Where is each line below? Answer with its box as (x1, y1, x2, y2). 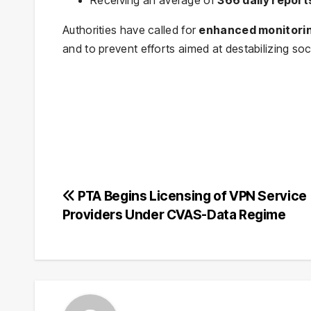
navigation (62, 215, 171, 243)
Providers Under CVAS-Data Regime (62, 205, 286, 223)
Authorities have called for (62, 22, 199, 37)
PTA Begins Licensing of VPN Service (75, 187, 307, 204)
